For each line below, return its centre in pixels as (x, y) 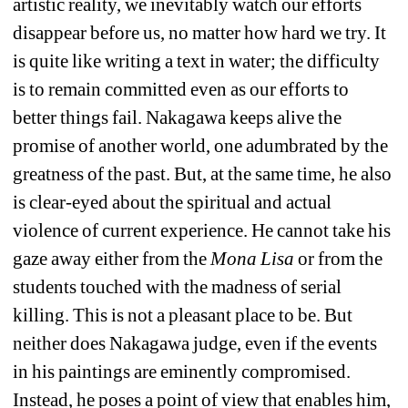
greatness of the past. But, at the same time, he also (203, 174)
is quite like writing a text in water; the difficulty (197, 61)
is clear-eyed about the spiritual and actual (173, 203)
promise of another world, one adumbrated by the (201, 146)
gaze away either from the (112, 259)
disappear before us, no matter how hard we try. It (200, 33)
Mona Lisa (253, 259)
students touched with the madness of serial (178, 287)
